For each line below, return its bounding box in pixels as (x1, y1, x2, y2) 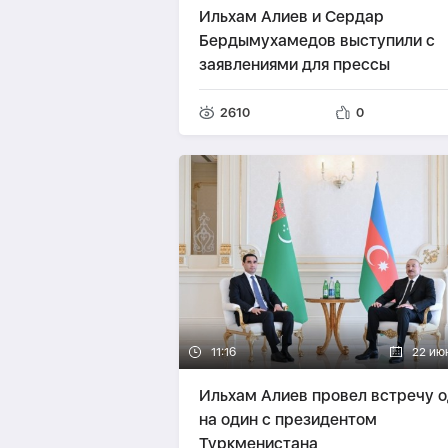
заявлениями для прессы (198, 55, 390, 74)
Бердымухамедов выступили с (198, 31, 435, 50)
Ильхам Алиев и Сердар (198, 7, 384, 26)
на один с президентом (198, 410, 377, 429)
